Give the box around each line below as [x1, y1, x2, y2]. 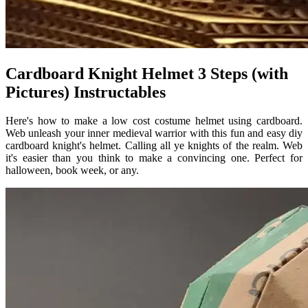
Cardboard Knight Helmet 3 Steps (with [5, 64, 288, 82]
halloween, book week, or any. [5, 164, 139, 177]
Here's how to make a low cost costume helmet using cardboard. [5, 115, 302, 127]
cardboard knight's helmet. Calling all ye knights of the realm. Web [5, 140, 302, 152]
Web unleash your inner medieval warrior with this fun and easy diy [5, 127, 302, 140]
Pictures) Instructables [5, 82, 166, 101]
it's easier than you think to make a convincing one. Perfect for [5, 152, 302, 164]
